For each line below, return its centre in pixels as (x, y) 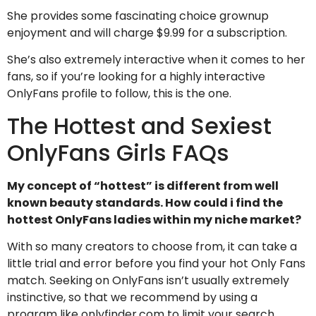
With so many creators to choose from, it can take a (152, 247)
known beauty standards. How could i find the (145, 202)
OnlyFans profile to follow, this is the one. (119, 94)
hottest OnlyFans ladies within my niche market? (154, 219)
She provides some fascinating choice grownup (138, 16)
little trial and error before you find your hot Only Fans (156, 264)
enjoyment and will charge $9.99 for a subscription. (147, 32)
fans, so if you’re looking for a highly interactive (136, 77)
